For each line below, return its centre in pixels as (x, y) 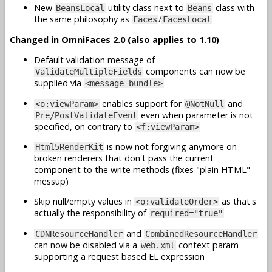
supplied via (59, 83)
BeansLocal (80, 8)
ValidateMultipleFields (89, 72)
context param (207, 245)
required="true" (186, 213)
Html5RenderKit (69, 147)
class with (234, 8)
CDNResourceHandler (79, 233)
